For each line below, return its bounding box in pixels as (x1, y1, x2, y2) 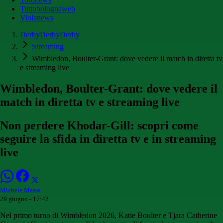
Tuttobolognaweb (20, 4, 75, 13)
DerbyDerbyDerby (20, 30, 80, 39)
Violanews (20, 13, 53, 22)
